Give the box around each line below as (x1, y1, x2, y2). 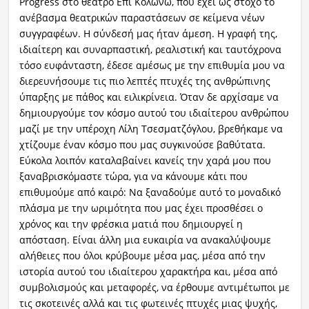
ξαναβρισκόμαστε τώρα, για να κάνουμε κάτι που (19, 169, 248, 183)
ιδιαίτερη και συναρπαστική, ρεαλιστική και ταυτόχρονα (19, 42, 281, 56)
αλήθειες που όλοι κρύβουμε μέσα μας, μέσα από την (19, 248, 266, 262)
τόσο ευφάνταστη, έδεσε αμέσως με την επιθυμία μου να (19, 58, 285, 72)
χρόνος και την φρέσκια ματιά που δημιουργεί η (19, 217, 243, 230)
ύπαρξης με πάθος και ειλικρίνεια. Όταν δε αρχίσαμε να (19, 90, 279, 103)
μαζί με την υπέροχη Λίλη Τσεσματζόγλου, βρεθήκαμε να (19, 121, 283, 135)
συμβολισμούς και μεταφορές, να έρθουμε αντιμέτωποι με (19, 280, 290, 294)
